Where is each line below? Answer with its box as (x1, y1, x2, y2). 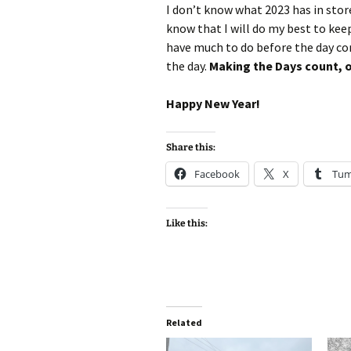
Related (166, 317, 202, 329)
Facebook (194, 167, 240, 182)
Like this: (166, 218, 208, 230)
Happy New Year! (166, 96, 260, 112)
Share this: (166, 142, 215, 154)
